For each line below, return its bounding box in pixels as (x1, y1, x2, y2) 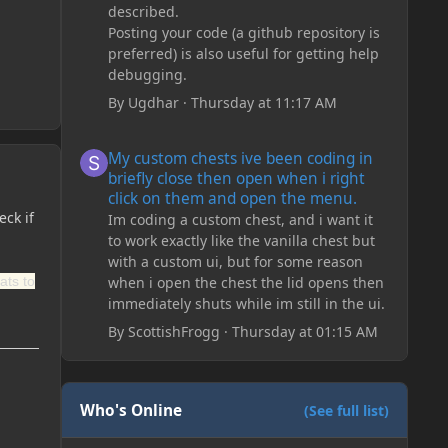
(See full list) (303, 400, 389, 420)
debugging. (107, 64, 187, 84)
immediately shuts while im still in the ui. (107, 294, 385, 314)
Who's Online (80, 399, 183, 421)
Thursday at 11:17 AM (190, 92, 337, 112)
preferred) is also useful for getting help (107, 43, 379, 63)
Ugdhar (127, 92, 179, 112)
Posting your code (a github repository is (107, 22, 380, 42)
